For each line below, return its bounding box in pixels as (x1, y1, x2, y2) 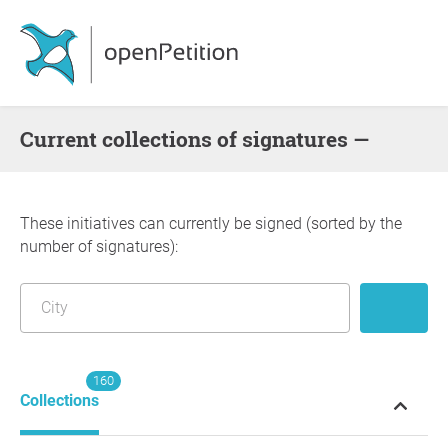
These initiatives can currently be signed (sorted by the (20, 214, 402, 233)
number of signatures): (20, 237, 178, 256)
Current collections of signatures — (34, 125, 369, 153)
